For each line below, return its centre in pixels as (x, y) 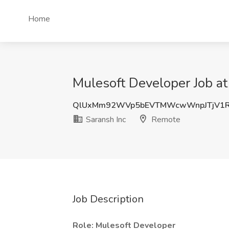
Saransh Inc (105, 120)
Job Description (108, 199)
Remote (165, 120)
